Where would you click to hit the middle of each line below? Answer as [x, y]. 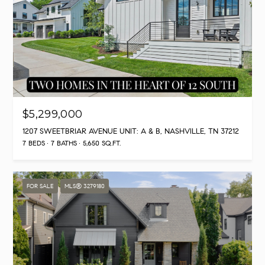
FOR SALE [40, 186]
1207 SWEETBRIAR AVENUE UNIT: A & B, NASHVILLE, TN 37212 [131, 132]
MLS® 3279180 [85, 186]
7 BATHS [64, 143]
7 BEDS [34, 143]
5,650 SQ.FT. [102, 143]
